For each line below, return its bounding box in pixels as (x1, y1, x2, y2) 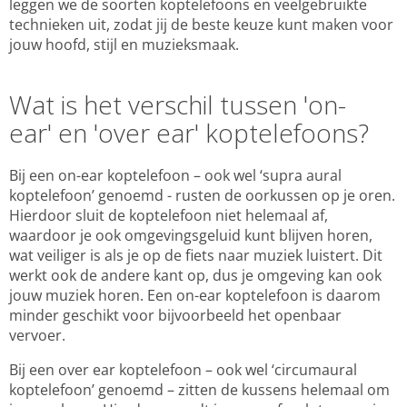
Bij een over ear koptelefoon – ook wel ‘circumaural (9, 360, 357, 380)
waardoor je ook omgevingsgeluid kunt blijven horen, (9, 225, 372, 245)
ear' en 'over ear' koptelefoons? (9, 115, 369, 150)
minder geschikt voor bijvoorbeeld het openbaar (9, 305, 342, 325)
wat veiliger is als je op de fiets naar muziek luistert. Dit (9, 245, 382, 265)
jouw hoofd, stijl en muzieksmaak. (9, 35, 239, 55)
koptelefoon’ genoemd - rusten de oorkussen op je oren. (9, 185, 395, 205)
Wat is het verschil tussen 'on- (9, 87, 346, 122)
